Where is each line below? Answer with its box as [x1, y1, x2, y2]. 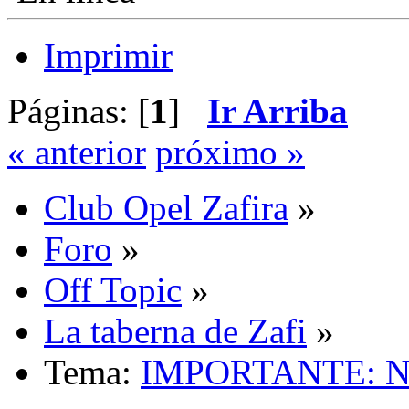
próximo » [155, 132, 305, 173]
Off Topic [44, 270, 182, 310]
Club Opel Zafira [44, 188, 288, 228]
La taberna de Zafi [44, 311, 307, 351]
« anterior [7, 132, 146, 173]
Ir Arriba [207, 91, 348, 131]
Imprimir [44, 36, 173, 76]
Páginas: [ [7, 91, 150, 131]
